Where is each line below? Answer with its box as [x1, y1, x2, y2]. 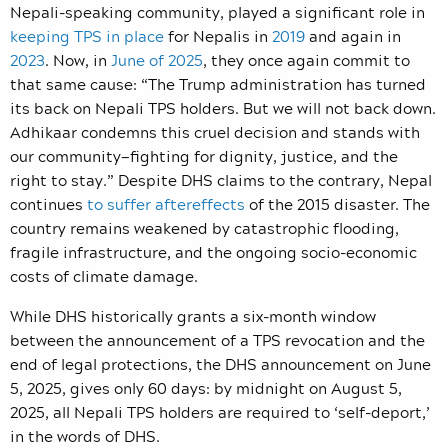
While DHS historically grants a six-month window [10, 303, 376, 328]
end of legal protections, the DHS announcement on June [10, 351, 431, 376]
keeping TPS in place [10, 23, 164, 48]
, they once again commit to [203, 47, 410, 72]
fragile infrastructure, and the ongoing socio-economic [10, 239, 417, 264]
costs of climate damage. [10, 263, 198, 288]
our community [10, 143, 121, 168]
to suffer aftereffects [87, 191, 245, 216]
